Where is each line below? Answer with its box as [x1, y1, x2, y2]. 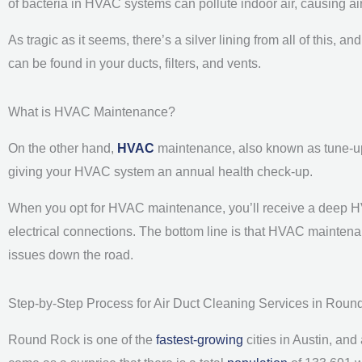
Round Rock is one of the [8, 332, 156, 347]
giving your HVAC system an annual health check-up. [8, 164, 316, 179]
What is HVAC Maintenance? [8, 104, 175, 119]
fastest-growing [156, 332, 243, 347]
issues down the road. [8, 247, 133, 262]
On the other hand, [8, 141, 117, 155]
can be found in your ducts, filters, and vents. [8, 56, 261, 70]
